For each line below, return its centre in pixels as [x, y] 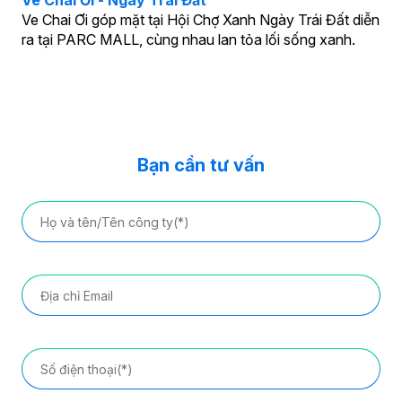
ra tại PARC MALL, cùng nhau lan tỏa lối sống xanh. [188, 40]
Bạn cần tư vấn [201, 166]
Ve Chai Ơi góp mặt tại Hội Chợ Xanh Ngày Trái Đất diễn [200, 20]
